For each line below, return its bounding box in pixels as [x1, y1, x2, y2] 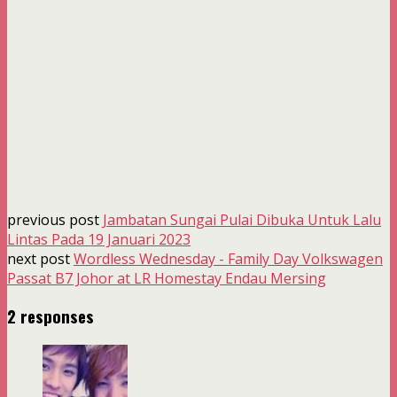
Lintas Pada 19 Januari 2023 [7, 229, 191, 249]
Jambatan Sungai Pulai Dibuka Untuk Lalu [103, 209, 381, 230]
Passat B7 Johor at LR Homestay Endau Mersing [7, 268, 326, 288]
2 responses [7, 304, 94, 329]
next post [7, 248, 74, 269]
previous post [7, 209, 103, 230]
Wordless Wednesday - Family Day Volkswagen [74, 248, 383, 269]
